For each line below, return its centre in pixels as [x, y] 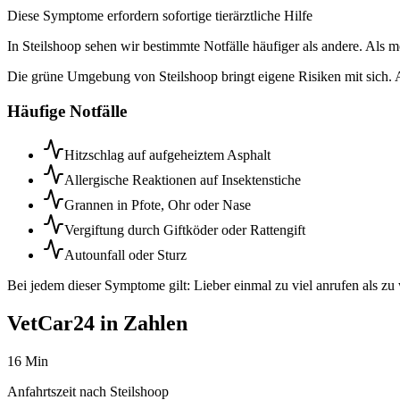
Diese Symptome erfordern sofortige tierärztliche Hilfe [160, 16]
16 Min [28, 361]
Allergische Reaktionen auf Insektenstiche [183, 179]
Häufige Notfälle [67, 112]
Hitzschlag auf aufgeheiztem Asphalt [167, 154]
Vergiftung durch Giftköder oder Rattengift [185, 229]
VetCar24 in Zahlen [97, 323]
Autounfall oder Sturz [125, 254]
